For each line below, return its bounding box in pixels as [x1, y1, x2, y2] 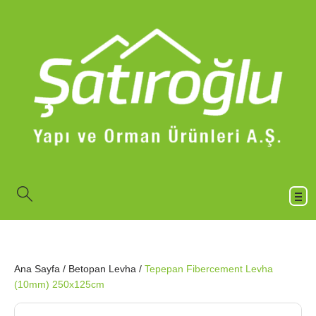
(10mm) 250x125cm [14, 279, 104, 291]
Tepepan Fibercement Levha [145, 263, 273, 275]
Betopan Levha [68, 263, 136, 275]
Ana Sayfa [14, 263, 60, 275]
